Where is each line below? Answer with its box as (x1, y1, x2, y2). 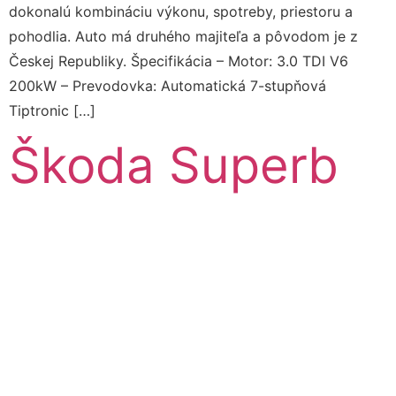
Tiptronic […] (9, 101, 95, 119)
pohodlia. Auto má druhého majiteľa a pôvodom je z (9, 27, 358, 45)
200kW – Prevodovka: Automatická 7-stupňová (9, 76, 326, 95)
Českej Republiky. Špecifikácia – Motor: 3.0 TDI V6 (9, 51, 348, 70)
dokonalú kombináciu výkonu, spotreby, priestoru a (9, 2, 353, 20)
